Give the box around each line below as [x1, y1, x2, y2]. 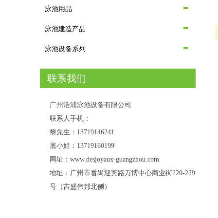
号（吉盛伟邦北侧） [50, 183, 111, 190]
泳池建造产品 [45, 25, 86, 33]
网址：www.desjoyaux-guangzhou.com [50, 156, 159, 163]
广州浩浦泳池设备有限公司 [50, 101, 131, 109]
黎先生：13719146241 [50, 128, 114, 136]
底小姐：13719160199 [50, 142, 114, 149]
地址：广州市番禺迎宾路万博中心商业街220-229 [50, 169, 195, 177]
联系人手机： [50, 115, 91, 122]
